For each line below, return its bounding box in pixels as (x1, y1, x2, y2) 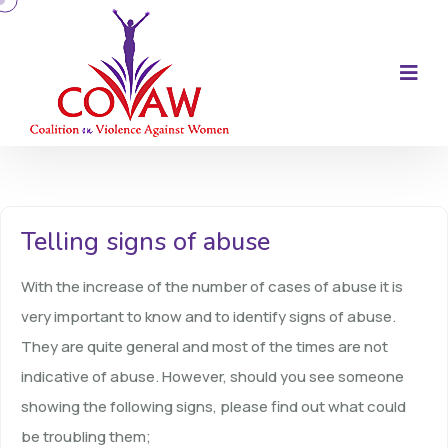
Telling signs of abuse (21, 224, 270, 260)
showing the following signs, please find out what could (21, 396, 406, 418)
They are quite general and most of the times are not (21, 336, 388, 358)
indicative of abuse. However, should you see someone (21, 366, 404, 388)
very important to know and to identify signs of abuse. (21, 306, 396, 328)
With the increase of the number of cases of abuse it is (21, 276, 403, 298)
